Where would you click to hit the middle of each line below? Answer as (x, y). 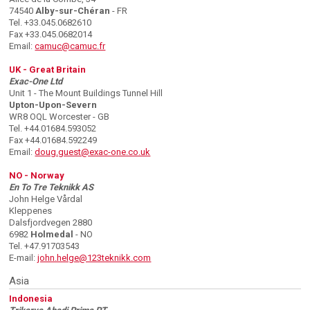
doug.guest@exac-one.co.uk (93, 152)
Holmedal (52, 235)
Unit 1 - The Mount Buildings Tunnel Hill (86, 93)
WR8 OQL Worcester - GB (60, 117)
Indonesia (31, 299)
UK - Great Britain (48, 70)
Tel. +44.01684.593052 (53, 129)
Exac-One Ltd (36, 82)
